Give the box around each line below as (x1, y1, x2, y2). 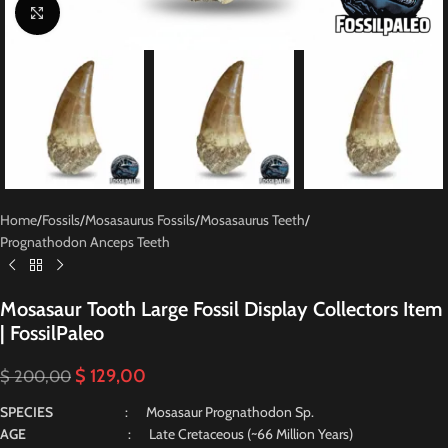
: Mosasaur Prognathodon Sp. (125, 403, 314, 422)
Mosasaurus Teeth (200, 211, 305, 230)
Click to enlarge (59, 4, 141, 20)
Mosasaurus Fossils (85, 211, 195, 230)
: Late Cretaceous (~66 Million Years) (26, 425, 353, 444)
